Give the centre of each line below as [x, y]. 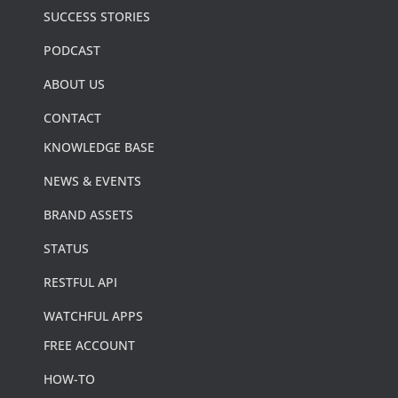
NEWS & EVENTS [92, 181]
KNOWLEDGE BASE [99, 147]
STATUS [66, 249]
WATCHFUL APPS [93, 316]
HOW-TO [69, 379]
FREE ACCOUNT [89, 346]
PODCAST [72, 51]
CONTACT [72, 118]
